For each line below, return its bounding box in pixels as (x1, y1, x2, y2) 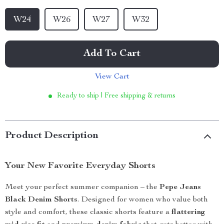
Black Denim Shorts (5, 196, 77, 204)
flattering (171, 208, 205, 216)
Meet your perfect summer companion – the (5, 183, 159, 191)
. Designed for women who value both (77, 196, 208, 204)
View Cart (94, 73, 129, 81)
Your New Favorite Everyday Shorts (5, 161, 155, 170)
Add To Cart (83, 49, 140, 59)
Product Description (5, 131, 98, 141)
